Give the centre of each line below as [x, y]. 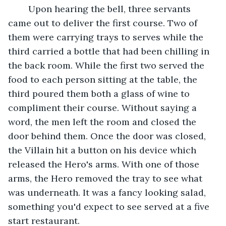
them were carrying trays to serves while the [107, 37]
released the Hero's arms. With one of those [105, 164]
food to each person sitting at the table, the [104, 79]
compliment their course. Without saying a [104, 107]
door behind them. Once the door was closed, [108, 136]
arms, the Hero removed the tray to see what [106, 178]
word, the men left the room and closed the [103, 122]
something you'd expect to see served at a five [110, 206]
